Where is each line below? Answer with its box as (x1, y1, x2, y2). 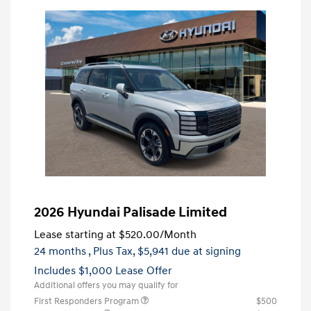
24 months (34, 244, 86, 258)
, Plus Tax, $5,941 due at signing (88, 244, 241, 258)
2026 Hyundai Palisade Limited (34, 203, 227, 221)
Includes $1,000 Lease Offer (34, 263, 172, 278)
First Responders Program (34, 295, 141, 307)
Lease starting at (34, 227, 116, 242)
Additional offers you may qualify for (34, 279, 178, 291)
